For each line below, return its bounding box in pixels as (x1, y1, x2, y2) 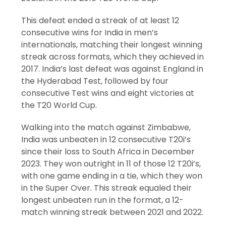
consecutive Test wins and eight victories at (21, 87, 195, 99)
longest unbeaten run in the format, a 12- (21, 194, 184, 206)
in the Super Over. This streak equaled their (21, 182, 192, 194)
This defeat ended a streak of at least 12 (21, 15, 180, 27)
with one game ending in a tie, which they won (21, 170, 203, 182)
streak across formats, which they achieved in (21, 51, 204, 63)
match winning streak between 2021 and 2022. (21, 206, 204, 218)
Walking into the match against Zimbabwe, (21, 122, 191, 134)
